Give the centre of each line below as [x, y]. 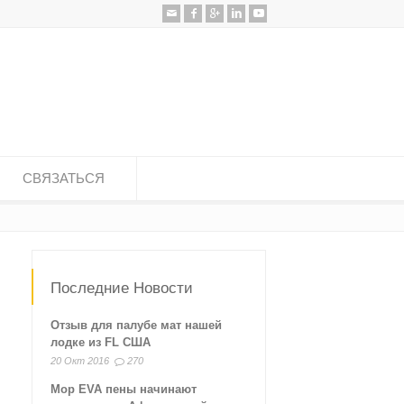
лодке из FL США [101, 342]
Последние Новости [122, 288]
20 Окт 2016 [80, 361]
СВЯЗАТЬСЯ [64, 178]
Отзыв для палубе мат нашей [136, 325]
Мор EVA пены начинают [124, 389]
